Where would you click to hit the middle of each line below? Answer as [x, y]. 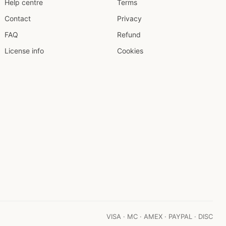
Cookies [130, 51]
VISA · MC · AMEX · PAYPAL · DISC [160, 216]
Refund [129, 35]
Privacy [129, 18]
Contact [18, 18]
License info [24, 51]
